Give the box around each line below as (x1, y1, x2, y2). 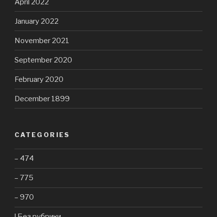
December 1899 (15, 94, 70, 103)
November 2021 (15, 36, 69, 45)
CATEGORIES (15, 131, 70, 139)
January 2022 (15, 16, 59, 26)
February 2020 (15, 75, 63, 84)
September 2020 (15, 55, 72, 64)
